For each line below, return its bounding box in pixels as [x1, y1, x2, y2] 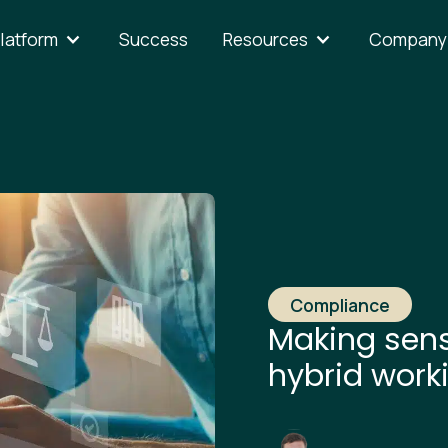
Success [119, 27, 189, 52]
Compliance [289, 292, 390, 317]
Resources [223, 27, 309, 52]
